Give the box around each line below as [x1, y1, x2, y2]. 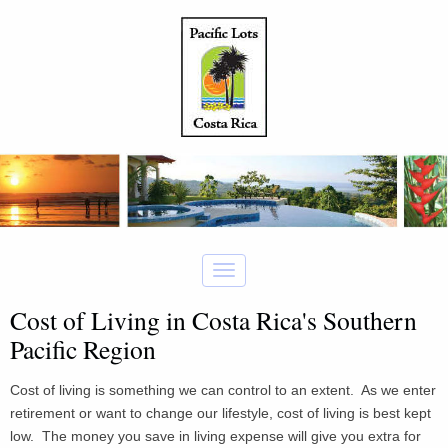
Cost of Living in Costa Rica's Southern [10, 303, 417, 338]
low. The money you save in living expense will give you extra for [10, 428, 421, 445]
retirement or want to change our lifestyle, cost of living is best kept [10, 405, 431, 422]
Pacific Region [10, 332, 156, 367]
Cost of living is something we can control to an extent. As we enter [10, 382, 436, 399]
